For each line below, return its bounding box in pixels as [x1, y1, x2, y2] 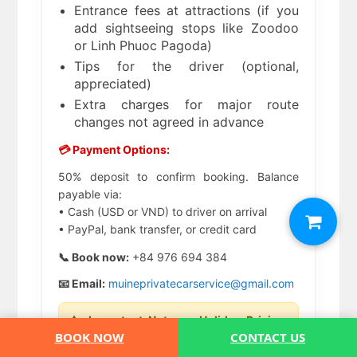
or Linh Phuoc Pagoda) [74, 37, 213, 54]
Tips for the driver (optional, [74, 58, 299, 75]
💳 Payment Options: [58, 143, 171, 157]
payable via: [58, 187, 123, 202]
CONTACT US [230, 329, 305, 345]
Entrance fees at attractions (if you [74, 2, 299, 19]
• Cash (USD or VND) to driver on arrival [58, 205, 268, 219]
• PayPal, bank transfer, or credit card [58, 222, 257, 237]
